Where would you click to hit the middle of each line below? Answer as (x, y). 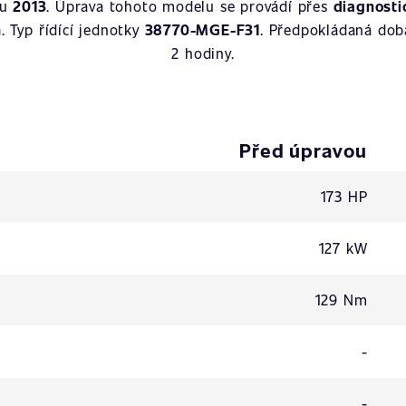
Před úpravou (303, 150)
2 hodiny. (203, 53)
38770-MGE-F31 (202, 29)
